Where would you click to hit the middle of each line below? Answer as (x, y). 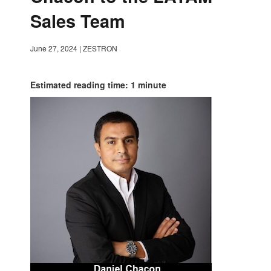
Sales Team (78, 21)
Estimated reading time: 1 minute (98, 85)
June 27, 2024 (54, 48)
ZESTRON (100, 48)
